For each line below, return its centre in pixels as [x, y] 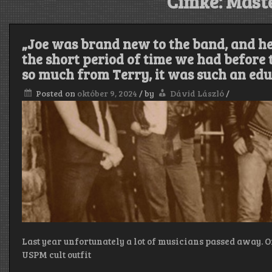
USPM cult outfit [57, 255]
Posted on [57, 93]
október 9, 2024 [107, 93]
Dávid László [197, 93]
